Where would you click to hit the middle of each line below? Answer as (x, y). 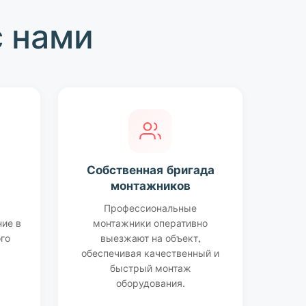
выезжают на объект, (150, 240)
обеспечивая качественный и (150, 255)
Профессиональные (150, 210)
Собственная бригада (150, 172)
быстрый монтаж (150, 270)
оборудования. (150, 285)
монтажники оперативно (150, 225)
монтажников (150, 187)
